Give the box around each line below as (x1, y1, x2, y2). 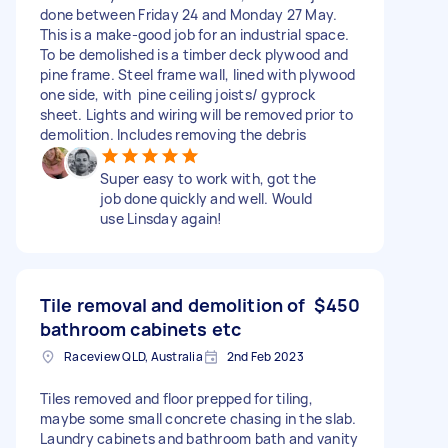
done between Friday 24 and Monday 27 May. (40, 4, 338, 24)
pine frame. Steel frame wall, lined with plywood (40, 64, 355, 84)
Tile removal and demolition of (40, 292, 306, 317)
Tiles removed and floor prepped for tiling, (40, 388, 313, 408)
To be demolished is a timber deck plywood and (40, 44, 349, 64)
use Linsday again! (100, 208, 223, 228)
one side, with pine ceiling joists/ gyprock (40, 84, 315, 104)
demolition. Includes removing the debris (40, 124, 306, 144)
